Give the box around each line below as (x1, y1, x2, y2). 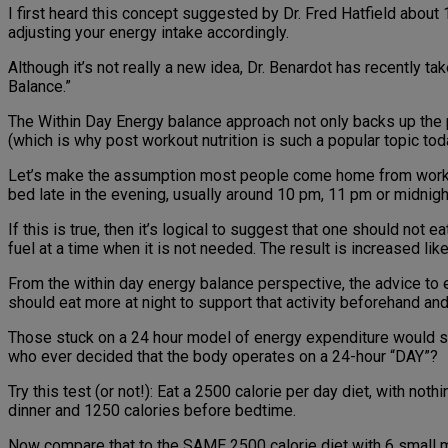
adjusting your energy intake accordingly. (8, 23, 289, 43)
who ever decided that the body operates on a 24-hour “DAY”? (8, 347, 438, 367)
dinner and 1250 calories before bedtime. (8, 401, 296, 421)
